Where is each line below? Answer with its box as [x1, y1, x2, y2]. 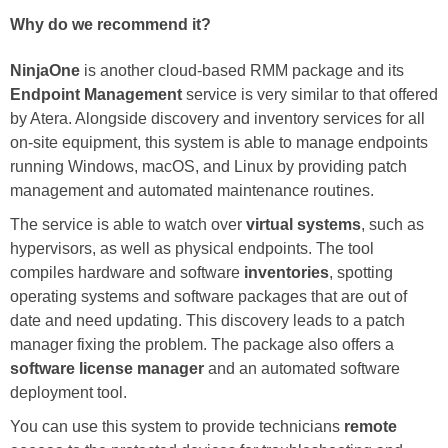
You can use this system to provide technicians [10, 417, 344, 435]
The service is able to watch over [10, 215, 246, 233]
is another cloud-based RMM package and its [80, 61, 404, 79]
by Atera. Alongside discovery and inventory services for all [10, 109, 425, 127]
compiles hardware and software [10, 263, 244, 281]
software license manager [10, 359, 204, 377]
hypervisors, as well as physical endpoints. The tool [10, 239, 374, 257]
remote [344, 417, 397, 435]
